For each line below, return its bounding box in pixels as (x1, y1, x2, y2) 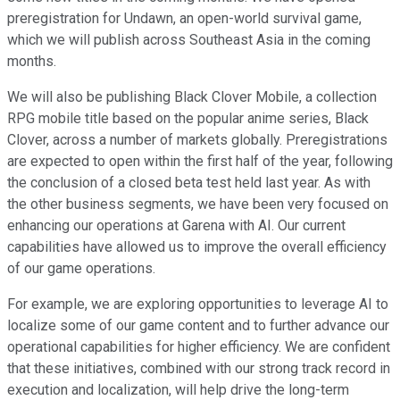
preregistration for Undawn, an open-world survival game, (7, 10, 362, 28)
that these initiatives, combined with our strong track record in (7, 360, 390, 378)
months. (7, 53, 56, 71)
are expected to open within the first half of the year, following (7, 153, 393, 171)
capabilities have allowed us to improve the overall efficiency (7, 238, 387, 256)
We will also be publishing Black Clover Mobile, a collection (7, 88, 377, 106)
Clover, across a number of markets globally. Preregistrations (7, 131, 387, 149)
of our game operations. (7, 260, 155, 278)
